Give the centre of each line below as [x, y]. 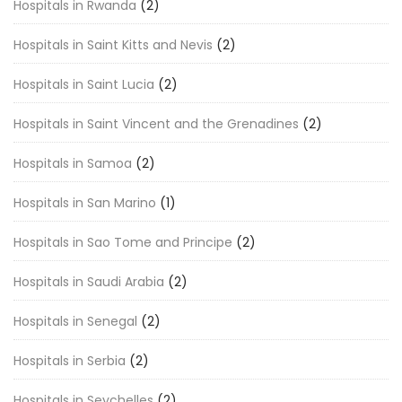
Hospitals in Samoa [73, 163]
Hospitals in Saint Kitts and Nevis [113, 45]
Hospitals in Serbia [70, 361]
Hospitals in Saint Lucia [84, 84]
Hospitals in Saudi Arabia [89, 282]
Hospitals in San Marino [85, 203]
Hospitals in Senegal [75, 321]
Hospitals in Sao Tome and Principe [123, 242]
